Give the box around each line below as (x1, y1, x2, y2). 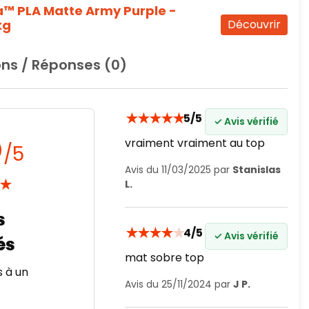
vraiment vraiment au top (125, 135, 265, 151)
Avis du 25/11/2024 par (125, 277, 233, 291)
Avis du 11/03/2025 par (125, 163, 232, 177)
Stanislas (232, 163, 281, 177)
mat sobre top (125, 250, 204, 266)
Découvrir (228, 17, 281, 32)
